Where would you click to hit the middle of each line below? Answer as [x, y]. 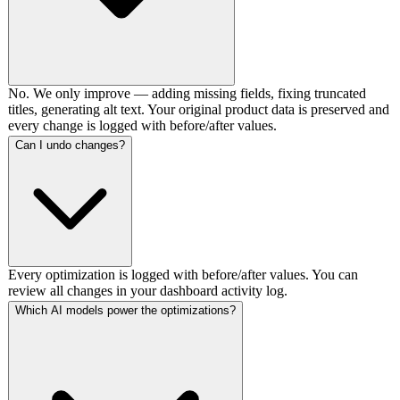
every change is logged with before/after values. [142, 125]
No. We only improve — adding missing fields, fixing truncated [187, 93]
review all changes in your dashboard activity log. [148, 290]
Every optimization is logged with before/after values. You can [183, 274]
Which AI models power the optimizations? [125, 310]
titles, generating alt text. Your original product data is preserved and [199, 109]
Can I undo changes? [70, 145]
